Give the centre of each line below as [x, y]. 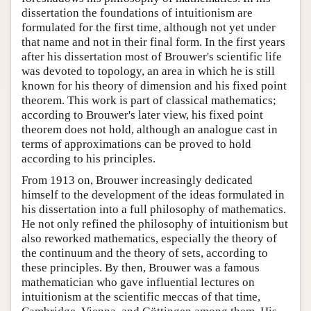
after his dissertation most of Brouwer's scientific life [152, 57]
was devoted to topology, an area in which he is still [148, 72]
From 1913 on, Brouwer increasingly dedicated [137, 180]
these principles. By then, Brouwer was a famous [141, 268]
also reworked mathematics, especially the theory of [149, 239]
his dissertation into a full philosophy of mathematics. [154, 210]
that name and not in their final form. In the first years [153, 42]
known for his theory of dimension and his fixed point [154, 86]
